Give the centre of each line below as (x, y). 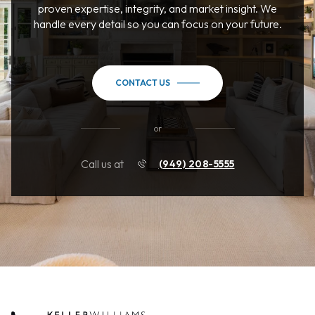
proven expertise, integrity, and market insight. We (157, 9)
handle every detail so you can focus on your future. (157, 24)
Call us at (102, 164)
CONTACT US (143, 83)
